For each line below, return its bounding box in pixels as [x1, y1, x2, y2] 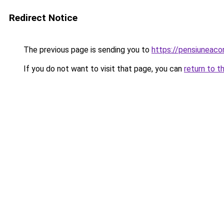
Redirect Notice [9, 12, 77, 23]
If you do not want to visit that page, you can [21, 64, 184, 73]
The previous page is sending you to [21, 45, 151, 54]
